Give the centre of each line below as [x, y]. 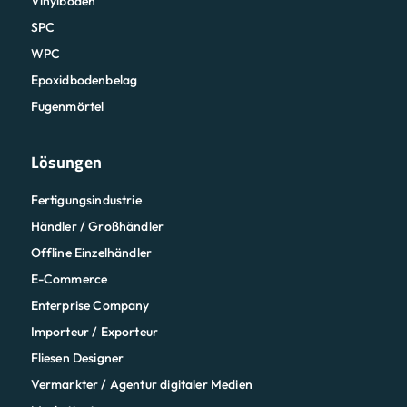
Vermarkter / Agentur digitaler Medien [141, 385]
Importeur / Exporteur [94, 332]
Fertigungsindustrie [86, 200]
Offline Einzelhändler [91, 253]
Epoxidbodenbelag [84, 80]
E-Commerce [69, 279]
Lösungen [66, 163]
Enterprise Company [90, 306]
